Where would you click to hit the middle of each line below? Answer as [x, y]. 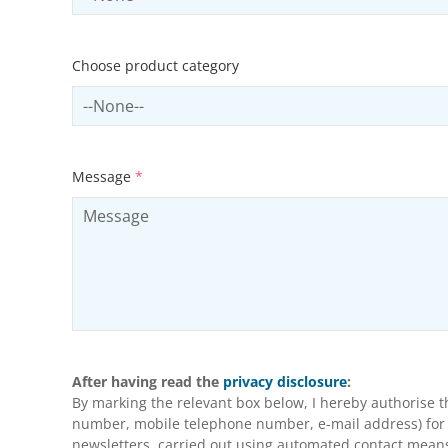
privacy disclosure [285, 382]
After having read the [147, 382]
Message [103, 177]
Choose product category [155, 66]
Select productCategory [160, 97]
